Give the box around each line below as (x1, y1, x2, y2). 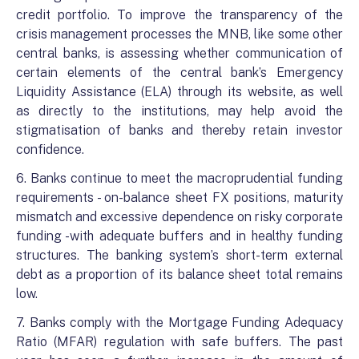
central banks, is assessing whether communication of (16, 46, 343, 61)
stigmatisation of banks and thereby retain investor (16, 123, 343, 138)
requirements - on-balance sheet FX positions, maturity (16, 190, 343, 205)
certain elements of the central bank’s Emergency (16, 65, 343, 80)
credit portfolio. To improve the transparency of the (16, 7, 343, 22)
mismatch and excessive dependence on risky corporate (16, 209, 343, 224)
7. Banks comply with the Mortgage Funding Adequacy (16, 315, 343, 330)
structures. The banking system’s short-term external (16, 248, 343, 263)
